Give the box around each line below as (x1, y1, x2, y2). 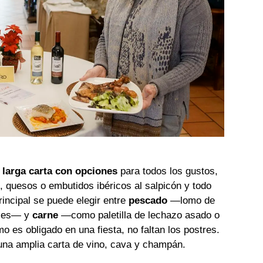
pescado (129, 195, 168, 207)
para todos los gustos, (117, 166, 218, 177)
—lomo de (167, 195, 215, 207)
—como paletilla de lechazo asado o (58, 210, 220, 221)
